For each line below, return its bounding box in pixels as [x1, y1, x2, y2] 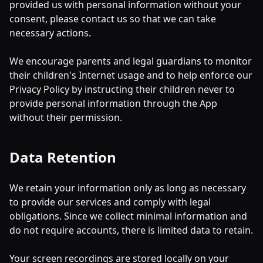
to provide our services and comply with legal [9, 195, 211, 208]
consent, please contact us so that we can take [9, 12, 216, 25]
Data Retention [9, 147, 116, 167]
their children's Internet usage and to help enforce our [9, 69, 252, 82]
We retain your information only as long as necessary [9, 181, 246, 194]
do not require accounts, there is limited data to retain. [9, 224, 253, 237]
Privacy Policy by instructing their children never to [9, 83, 235, 96]
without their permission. [9, 111, 122, 124]
